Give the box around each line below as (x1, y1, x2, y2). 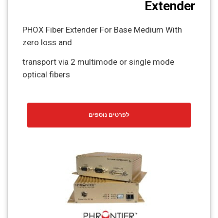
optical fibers (22, 70, 70, 80)
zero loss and (22, 37, 72, 47)
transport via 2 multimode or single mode (22, 57, 174, 67)
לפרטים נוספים (89, 111, 129, 118)
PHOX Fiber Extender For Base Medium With (22, 24, 182, 35)
